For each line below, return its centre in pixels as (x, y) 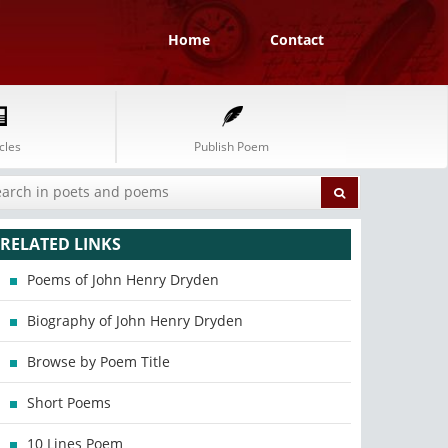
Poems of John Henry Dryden (123, 279)
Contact (297, 39)
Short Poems (69, 402)
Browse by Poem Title (99, 361)
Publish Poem (231, 146)
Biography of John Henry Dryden (135, 320)
